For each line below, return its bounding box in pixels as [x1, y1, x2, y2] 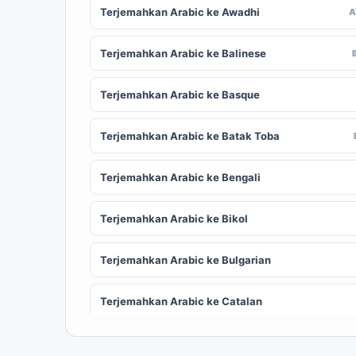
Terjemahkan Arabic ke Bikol [100, 212, 248, 225]
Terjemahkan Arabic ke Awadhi [100, 6, 260, 18]
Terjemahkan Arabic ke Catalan [100, 295, 262, 308]
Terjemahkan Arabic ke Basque [100, 88, 260, 101]
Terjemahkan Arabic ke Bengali [100, 171, 261, 184]
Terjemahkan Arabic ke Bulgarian [100, 253, 271, 266]
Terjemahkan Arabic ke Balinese [100, 47, 266, 60]
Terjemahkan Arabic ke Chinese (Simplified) [100, 336, 327, 349]
